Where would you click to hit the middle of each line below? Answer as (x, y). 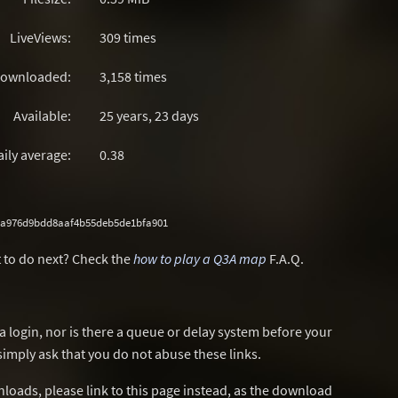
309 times (128, 37)
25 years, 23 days (149, 115)
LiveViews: (40, 37)
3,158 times (133, 76)
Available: (42, 115)
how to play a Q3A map (200, 259)
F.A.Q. (285, 259)
